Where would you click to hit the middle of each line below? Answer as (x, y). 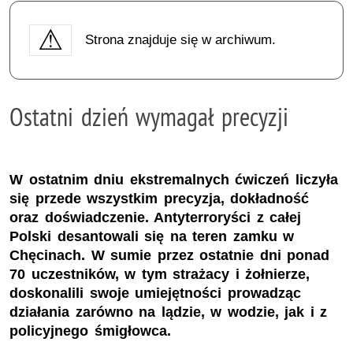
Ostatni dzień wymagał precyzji (149, 116)
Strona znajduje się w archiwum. (180, 39)
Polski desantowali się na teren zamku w (152, 237)
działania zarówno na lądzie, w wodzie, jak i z (169, 312)
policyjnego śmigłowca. (90, 331)
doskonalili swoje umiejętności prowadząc (155, 294)
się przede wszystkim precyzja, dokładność (160, 199)
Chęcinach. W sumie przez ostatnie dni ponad (170, 256)
